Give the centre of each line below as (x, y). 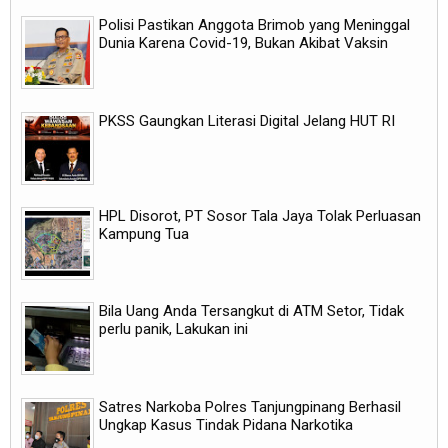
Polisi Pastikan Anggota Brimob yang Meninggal (254, 25)
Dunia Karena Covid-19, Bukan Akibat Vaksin (243, 43)
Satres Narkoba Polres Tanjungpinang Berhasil (250, 406)
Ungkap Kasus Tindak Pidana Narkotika (226, 424)
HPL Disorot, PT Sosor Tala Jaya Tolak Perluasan (260, 216)
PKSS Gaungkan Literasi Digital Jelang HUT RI (247, 120)
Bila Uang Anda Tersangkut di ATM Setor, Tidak (251, 311)
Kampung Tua (144, 234)
